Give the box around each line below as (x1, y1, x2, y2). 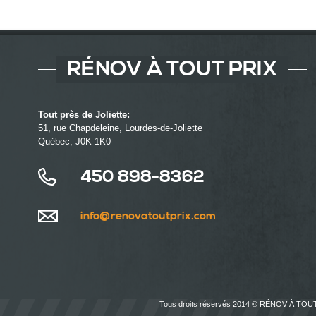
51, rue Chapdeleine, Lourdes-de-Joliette (37, 123, 202, 134)
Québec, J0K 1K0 (37, 136, 111, 147)
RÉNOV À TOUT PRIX (67, 56, 278, 83)
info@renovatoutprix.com (80, 209, 216, 224)
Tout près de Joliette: (37, 109, 130, 121)
